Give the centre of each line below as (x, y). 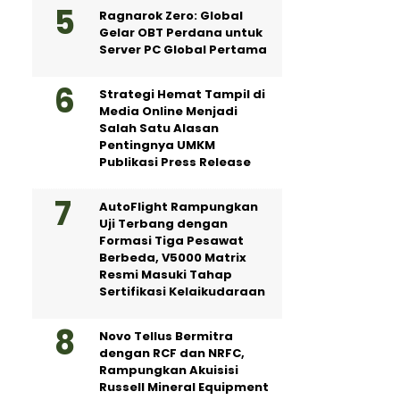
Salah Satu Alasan (159, 128)
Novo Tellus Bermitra (166, 336)
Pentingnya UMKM (157, 145)
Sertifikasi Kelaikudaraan (182, 292)
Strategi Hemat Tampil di (182, 94)
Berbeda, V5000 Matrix (173, 258)
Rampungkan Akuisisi (169, 370)
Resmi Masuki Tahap (166, 275)
